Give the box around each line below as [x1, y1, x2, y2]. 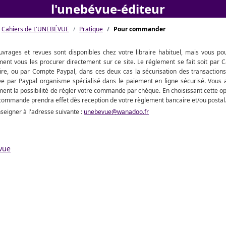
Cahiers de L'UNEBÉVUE [2, 25, 69, 33]
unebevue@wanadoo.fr [84, 107, 149, 116]
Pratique [79, 25, 103, 33]
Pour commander [114, 25, 165, 33]
